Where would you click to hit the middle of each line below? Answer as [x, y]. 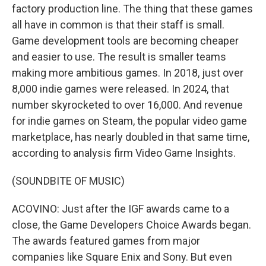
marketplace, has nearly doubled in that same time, [131, 137]
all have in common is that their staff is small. [118, 25]
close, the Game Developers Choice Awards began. [132, 225]
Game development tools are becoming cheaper [125, 41]
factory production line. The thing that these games [132, 9]
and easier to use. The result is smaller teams [119, 57]
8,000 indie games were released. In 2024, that [121, 89]
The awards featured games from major [106, 241]
